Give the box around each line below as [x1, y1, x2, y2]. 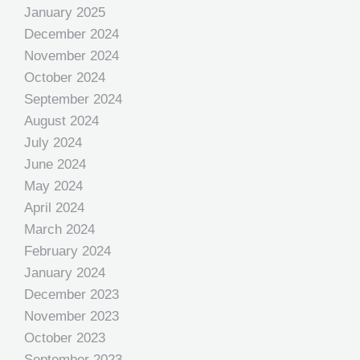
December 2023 [24, 287, 119, 302]
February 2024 [24, 243, 111, 259]
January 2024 [24, 265, 105, 280]
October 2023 [24, 330, 105, 346]
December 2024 [24, 27, 119, 42]
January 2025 [24, 5, 105, 20]
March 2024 [24, 222, 95, 237]
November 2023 [24, 309, 119, 324]
